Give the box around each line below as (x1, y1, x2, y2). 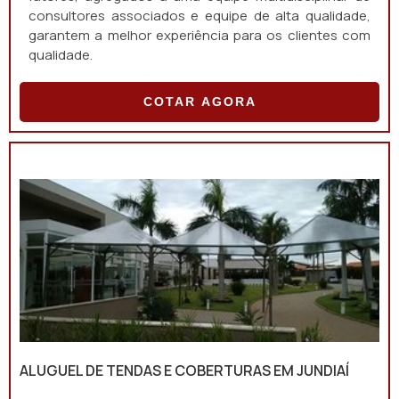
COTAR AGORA (142, 94, 256, 109)
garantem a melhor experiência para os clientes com (28, 26, 370, 45)
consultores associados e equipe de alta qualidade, (28, 6, 370, 25)
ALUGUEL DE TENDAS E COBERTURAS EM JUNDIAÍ (20, 361, 349, 380)
